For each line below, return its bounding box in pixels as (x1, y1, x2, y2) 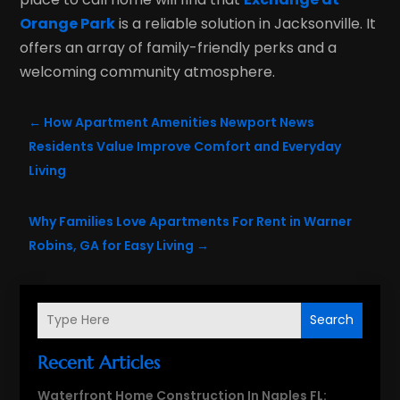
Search (309, 311, 354, 329)
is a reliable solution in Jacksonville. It (115, 12, 377, 34)
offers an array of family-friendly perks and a (20, 37, 337, 58)
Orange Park (20, 12, 116, 34)
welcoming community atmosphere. (20, 61, 276, 82)
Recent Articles (37, 351, 161, 374)
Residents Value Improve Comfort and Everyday (29, 137, 342, 155)
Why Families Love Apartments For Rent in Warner (29, 212, 353, 230)
